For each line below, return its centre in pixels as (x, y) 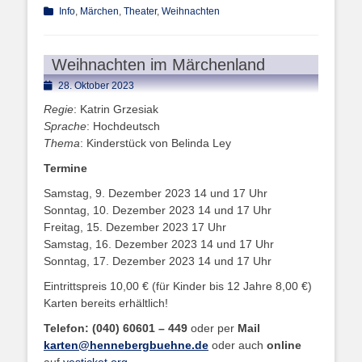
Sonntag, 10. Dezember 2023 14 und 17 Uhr (158, 210)
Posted (58, 85)
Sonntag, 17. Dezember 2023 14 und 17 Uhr (158, 261)
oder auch (238, 345)
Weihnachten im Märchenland (158, 65)
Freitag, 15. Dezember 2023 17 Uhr (135, 227)
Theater (140, 12)
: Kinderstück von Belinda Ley (156, 143)
